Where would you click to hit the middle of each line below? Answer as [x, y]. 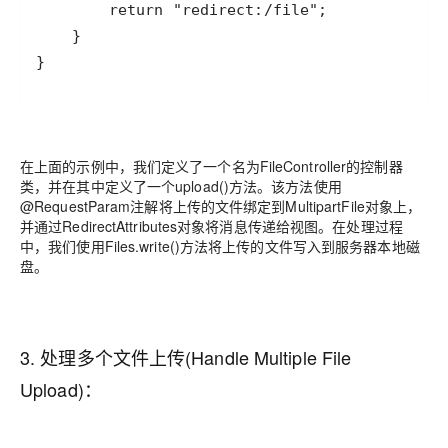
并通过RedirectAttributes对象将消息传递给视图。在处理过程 [211, 226]
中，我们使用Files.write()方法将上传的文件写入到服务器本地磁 [220, 246]
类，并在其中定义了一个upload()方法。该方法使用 [181, 186]
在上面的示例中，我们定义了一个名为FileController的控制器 [211, 166]
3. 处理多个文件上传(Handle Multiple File [186, 357]
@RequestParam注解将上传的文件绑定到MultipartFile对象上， [221, 206]
